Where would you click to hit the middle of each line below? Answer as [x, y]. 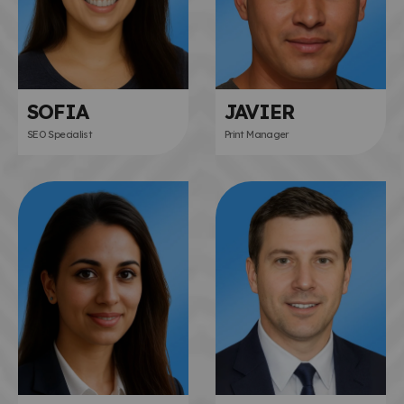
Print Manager [257, 134]
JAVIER [260, 111]
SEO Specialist [60, 134]
